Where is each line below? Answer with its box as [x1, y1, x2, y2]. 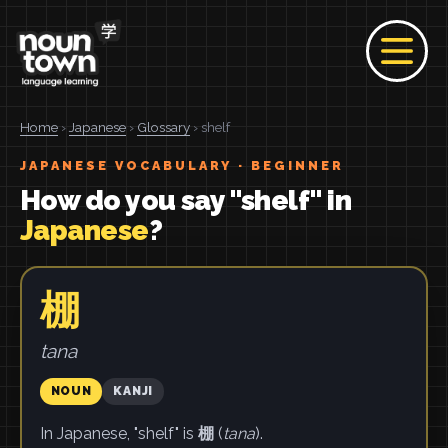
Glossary [137, 119, 190, 135]
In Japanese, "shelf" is [39, 423, 198, 443]
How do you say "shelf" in [20, 184, 352, 217]
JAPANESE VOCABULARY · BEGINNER [20, 158, 344, 173]
